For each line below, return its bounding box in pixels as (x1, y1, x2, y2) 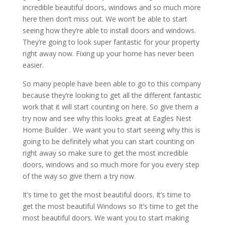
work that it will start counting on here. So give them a (22, 101, 198, 111)
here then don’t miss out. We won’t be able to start (22, 14, 187, 24)
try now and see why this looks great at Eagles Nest (22, 113, 191, 123)
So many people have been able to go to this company (22, 78, 201, 88)
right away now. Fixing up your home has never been (22, 48, 194, 58)
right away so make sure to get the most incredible (22, 148, 188, 158)
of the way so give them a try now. (22, 171, 136, 181)
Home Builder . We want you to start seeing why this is (22, 125, 200, 135)
